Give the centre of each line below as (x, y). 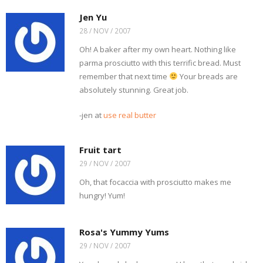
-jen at (91, 115)
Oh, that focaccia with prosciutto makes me (155, 182)
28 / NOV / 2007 (105, 31)
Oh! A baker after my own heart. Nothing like (158, 49)
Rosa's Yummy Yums (124, 232)
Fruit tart (100, 150)
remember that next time (124, 76)
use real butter (130, 115)
